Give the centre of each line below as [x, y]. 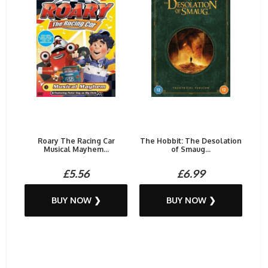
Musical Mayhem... [76, 150]
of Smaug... [191, 150]
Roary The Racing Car [76, 141]
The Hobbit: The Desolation [191, 141]
